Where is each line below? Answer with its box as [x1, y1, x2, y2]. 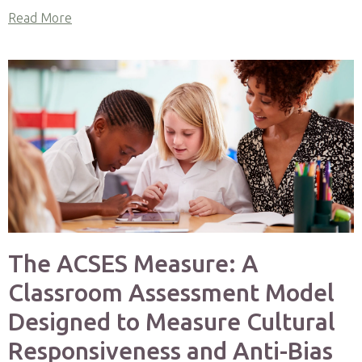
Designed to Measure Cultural [8, 308, 335, 335]
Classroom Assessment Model [8, 279, 335, 306]
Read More [8, 11, 72, 25]
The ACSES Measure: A [8, 250, 259, 277]
